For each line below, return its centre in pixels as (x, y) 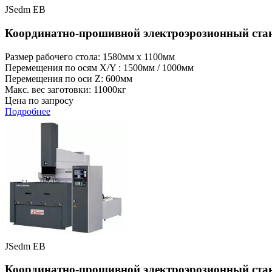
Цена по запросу (39, 100)
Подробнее (28, 111)
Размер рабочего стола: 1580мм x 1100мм (90, 56)
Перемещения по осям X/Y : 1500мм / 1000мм (99, 67)
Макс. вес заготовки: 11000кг (66, 89)
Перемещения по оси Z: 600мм (69, 78)
